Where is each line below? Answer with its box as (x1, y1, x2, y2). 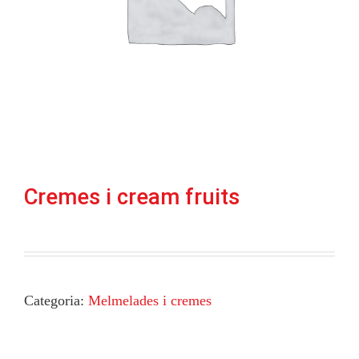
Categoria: (24, 292, 88, 309)
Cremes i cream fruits (24, 183, 240, 210)
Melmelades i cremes (88, 292, 212, 309)
